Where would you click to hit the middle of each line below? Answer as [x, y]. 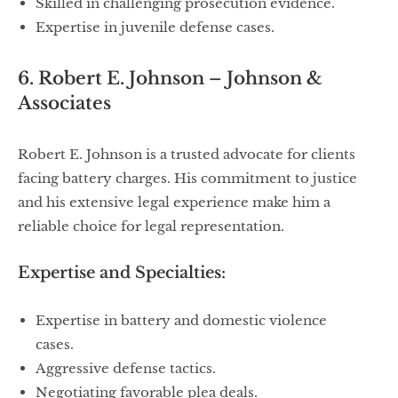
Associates [64, 103]
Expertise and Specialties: [122, 273]
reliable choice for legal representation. [151, 227]
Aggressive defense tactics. [126, 369]
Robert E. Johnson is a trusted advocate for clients [187, 155]
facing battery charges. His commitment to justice [187, 179]
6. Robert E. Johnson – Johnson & [170, 79]
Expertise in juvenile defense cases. [155, 28]
